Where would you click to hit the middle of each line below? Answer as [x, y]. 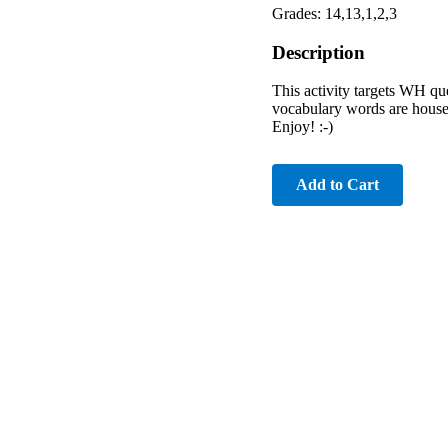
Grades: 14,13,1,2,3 [334, 13]
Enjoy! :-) [302, 127]
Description [318, 52]
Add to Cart [337, 185]
